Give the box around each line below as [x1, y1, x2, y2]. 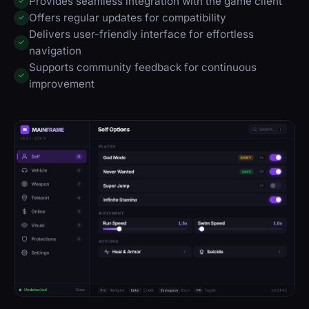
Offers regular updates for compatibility [29, 10, 226, 24]
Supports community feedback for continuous [29, 60, 257, 74]
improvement [29, 77, 94, 90]
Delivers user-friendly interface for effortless [29, 27, 254, 41]
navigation [29, 43, 81, 57]
